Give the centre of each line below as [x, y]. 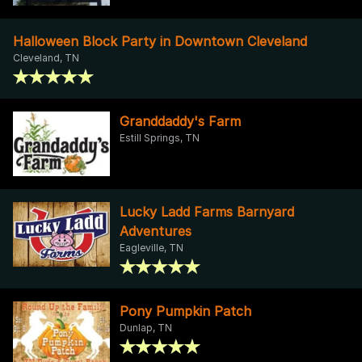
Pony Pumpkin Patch [185, 311]
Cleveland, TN [46, 57]
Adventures [156, 231]
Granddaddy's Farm [180, 121]
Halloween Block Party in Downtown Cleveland [160, 41]
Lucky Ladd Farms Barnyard [207, 211]
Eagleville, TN [152, 247]
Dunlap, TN [146, 327]
